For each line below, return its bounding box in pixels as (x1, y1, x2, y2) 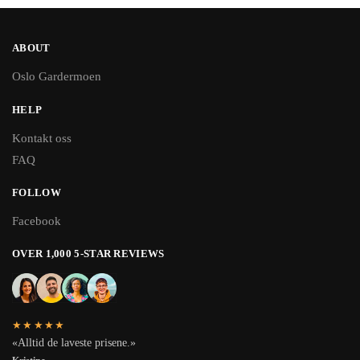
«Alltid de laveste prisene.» (12, 336, 136, 349)
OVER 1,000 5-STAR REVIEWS (12, 247, 165, 260)
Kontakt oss (12, 132, 72, 145)
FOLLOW (12, 186, 61, 199)
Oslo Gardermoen (12, 69, 101, 83)
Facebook (12, 215, 61, 228)
